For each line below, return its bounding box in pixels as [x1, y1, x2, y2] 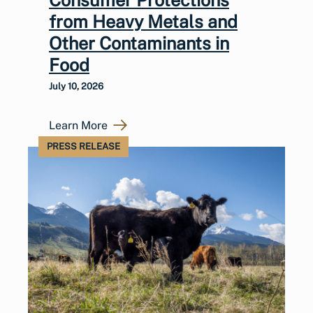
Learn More [49, 118, 108, 132]
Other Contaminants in [49, 32, 229, 54]
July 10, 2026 [49, 80, 103, 92]
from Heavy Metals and [49, 10, 238, 32]
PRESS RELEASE [47, 140, 120, 152]
